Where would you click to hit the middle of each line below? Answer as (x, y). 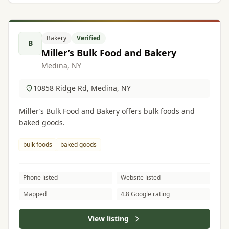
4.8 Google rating (145, 194)
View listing (108, 219)
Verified (89, 38)
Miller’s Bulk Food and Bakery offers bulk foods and (107, 111)
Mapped (35, 194)
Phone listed (40, 178)
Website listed (141, 178)
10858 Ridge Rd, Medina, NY (82, 88)
